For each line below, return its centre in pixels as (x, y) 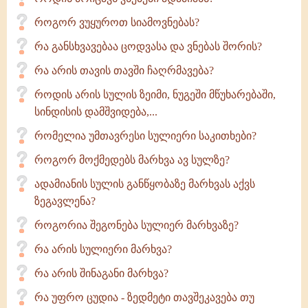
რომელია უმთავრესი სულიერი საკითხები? (145, 136)
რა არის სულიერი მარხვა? (103, 249)
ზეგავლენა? (65, 201)
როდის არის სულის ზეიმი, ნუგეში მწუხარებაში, (155, 95)
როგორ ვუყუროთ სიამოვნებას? (117, 22)
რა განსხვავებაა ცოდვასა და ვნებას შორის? (148, 46)
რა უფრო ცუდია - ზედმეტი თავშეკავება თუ (144, 297)
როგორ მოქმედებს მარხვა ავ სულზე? (132, 160)
